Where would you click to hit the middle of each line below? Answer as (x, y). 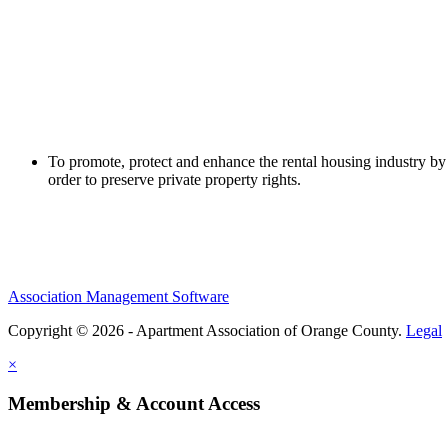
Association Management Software (118, 297)
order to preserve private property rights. (174, 180)
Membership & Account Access (134, 404)
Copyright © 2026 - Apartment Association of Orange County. (207, 331)
